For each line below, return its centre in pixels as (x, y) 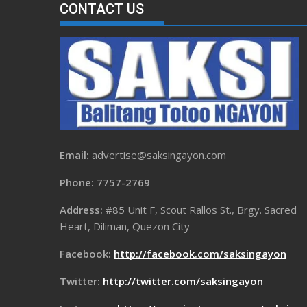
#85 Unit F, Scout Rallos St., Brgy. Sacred (201, 209)
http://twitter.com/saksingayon (183, 281)
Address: (83, 209)
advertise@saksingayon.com (159, 155)
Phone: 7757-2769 (105, 182)
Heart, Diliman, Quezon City (125, 226)
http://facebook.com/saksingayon (200, 253)
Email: (76, 155)
